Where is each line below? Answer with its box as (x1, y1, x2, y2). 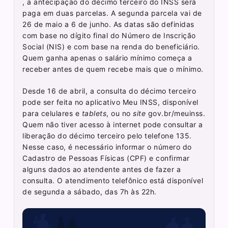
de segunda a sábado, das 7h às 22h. (22, 187, 157, 196)
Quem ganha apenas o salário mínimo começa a (22, 53, 192, 62)
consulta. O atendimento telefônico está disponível (22, 176, 204, 185)
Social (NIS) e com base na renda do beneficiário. (22, 42, 200, 51)
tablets (79, 108, 107, 118)
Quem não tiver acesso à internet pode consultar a (22, 120, 203, 129)
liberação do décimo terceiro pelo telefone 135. (22, 131, 192, 140)
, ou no (106, 108, 133, 118)
